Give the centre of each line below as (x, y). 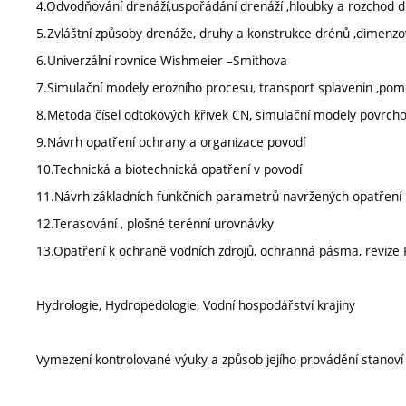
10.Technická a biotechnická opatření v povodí (169, 169)
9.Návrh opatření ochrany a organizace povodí (171, 142)
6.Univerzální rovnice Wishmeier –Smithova (162, 60)
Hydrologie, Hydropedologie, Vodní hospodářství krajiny (196, 305)
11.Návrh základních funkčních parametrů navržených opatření (219, 196)
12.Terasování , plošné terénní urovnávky (155, 223)
